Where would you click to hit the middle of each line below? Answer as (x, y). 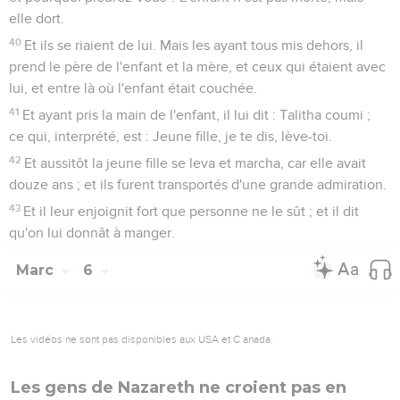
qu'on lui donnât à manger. (92, 233)
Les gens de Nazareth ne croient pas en (179, 387)
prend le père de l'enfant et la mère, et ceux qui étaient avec (197, 67)
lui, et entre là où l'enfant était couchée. (133, 88)
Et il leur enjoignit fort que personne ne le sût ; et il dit (192, 211)
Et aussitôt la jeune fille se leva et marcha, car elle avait (196, 163)
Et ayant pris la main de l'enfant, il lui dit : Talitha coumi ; (197, 115)
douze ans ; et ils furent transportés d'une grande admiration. (198, 184)
